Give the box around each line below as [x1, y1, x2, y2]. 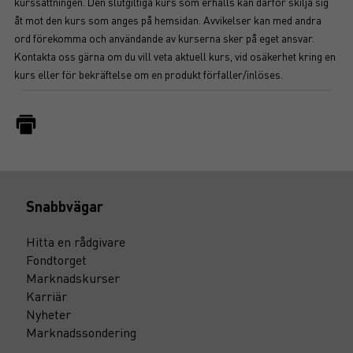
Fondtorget [26, 251, 87, 268]
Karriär [26, 288, 67, 304]
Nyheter [26, 306, 71, 322]
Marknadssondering [26, 324, 136, 340]
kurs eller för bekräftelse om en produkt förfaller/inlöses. [14, 67, 283, 81]
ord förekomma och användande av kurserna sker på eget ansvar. [14, 31, 314, 45]
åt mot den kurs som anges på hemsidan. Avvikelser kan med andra [14, 13, 321, 27]
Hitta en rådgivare [26, 233, 125, 250]
